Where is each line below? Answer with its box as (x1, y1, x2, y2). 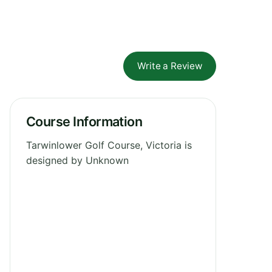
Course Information (26, 113, 143, 129)
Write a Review (137, 59, 202, 72)
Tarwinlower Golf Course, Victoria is (26, 138, 192, 151)
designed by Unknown (26, 154, 129, 166)
